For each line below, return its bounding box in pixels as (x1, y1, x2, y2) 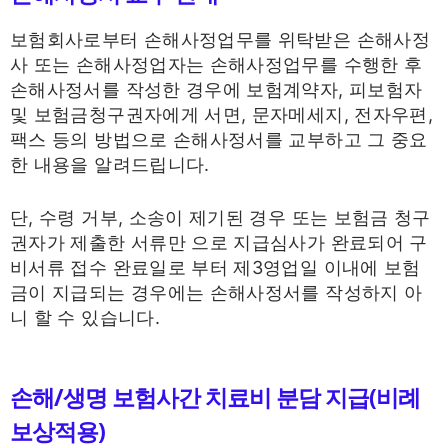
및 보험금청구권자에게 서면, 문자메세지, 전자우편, (10, 104, 434, 126)
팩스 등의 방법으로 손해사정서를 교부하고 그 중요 (10, 129, 428, 151)
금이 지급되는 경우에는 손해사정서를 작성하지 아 (10, 281, 423, 303)
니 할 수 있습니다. (10, 306, 160, 328)
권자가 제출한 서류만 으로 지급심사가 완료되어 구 (10, 231, 428, 253)
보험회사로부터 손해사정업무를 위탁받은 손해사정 (10, 29, 430, 51)
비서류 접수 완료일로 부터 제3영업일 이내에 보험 (10, 256, 421, 278)
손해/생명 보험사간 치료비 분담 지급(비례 (10, 380, 420, 413)
